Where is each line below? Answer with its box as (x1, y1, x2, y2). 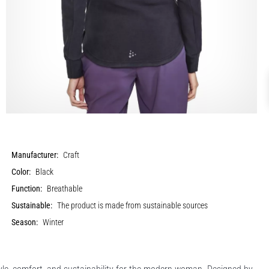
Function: (11, 183, 43, 194)
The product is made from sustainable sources (57, 200, 208, 211)
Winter (43, 217, 64, 228)
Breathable (47, 183, 83, 194)
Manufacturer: (11, 150, 59, 160)
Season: (11, 217, 38, 228)
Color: (11, 166, 31, 177)
